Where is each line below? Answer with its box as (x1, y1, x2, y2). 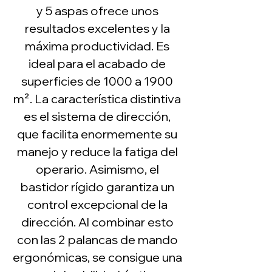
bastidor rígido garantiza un (20, 179, 174, 194)
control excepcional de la (27, 197, 168, 212)
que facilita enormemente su (17, 126, 177, 141)
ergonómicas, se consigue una (12, 250, 182, 265)
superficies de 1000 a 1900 (21, 73, 173, 89)
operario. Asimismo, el (35, 161, 159, 177)
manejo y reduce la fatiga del (16, 144, 178, 159)
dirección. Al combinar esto (21, 214, 174, 229)
